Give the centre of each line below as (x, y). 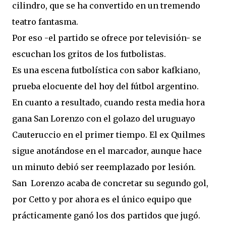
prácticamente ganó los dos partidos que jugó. (106, 215)
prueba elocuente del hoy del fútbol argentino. (105, 86)
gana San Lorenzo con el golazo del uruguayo (104, 119)
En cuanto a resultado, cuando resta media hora (108, 102)
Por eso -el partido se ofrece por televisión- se (107, 38)
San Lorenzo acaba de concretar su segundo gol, (110, 183)
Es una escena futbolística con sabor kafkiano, (106, 70)
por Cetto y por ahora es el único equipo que (102, 199)
